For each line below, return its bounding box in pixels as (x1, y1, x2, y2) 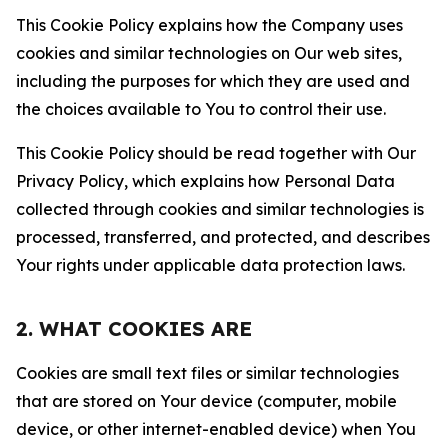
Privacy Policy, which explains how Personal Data (16, 171, 395, 191)
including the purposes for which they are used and (16, 71, 410, 91)
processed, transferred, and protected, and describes (16, 227, 430, 247)
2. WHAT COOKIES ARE (16, 316, 252, 341)
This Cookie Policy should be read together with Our (16, 143, 416, 163)
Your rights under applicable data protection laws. (16, 255, 405, 275)
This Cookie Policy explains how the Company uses (16, 15, 403, 35)
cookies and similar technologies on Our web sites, (16, 43, 402, 63)
